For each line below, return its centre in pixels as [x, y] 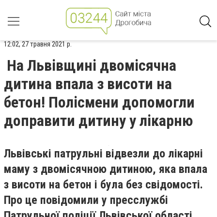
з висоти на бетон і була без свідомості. [103, 185]
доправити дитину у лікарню [98, 121]
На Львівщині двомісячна [92, 65]
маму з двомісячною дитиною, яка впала [106, 169]
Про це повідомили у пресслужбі [86, 200]
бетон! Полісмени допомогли [99, 102]
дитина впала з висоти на [88, 84]
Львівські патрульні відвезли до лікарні [103, 154]
